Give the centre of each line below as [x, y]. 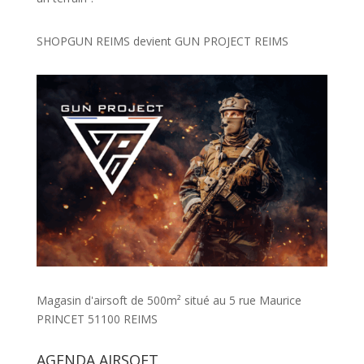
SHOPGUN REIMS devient [105, 41]
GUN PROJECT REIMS [231, 41]
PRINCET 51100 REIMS [97, 318]
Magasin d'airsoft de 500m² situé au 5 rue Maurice [169, 300]
